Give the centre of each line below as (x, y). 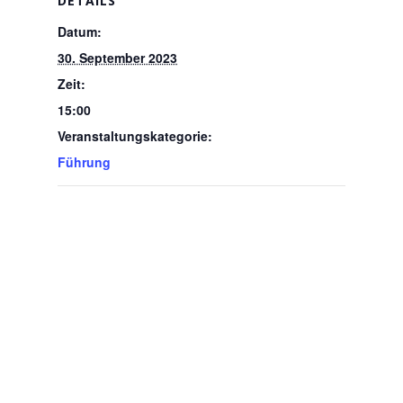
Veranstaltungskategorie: (135, 136)
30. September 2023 (117, 58)
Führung (84, 162)
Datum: (80, 31)
